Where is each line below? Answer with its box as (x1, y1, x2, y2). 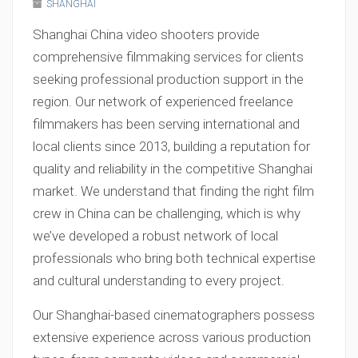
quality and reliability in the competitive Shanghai (33, 161, 312, 177)
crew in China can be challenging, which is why (33, 205, 300, 221)
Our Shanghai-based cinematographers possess (33, 307, 315, 323)
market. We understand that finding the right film (33, 183, 314, 199)
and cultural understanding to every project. (33, 272, 284, 288)
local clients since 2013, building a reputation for (33, 138, 310, 154)
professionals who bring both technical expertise (33, 250, 316, 266)
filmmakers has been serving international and (33, 116, 300, 132)
